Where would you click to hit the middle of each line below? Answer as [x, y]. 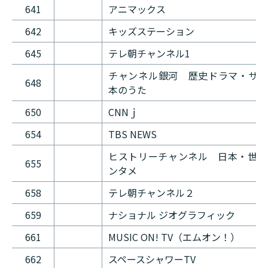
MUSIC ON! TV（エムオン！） [174, 237]
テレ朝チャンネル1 [149, 54]
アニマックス [137, 9]
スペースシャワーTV [152, 259]
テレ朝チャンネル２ [151, 193]
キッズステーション [153, 31]
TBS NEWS [133, 134]
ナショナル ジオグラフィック [172, 215]
